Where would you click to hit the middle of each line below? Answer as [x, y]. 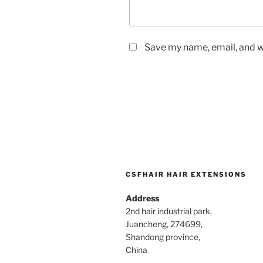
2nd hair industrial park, [169, 211]
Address [142, 198]
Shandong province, [163, 237]
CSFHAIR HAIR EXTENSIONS [186, 174]
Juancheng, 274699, [164, 224]
